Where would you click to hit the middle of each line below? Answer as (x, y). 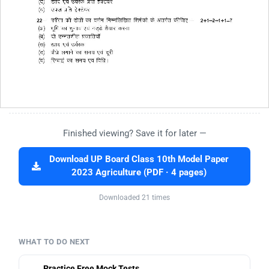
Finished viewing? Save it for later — (134, 134)
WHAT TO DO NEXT (54, 242)
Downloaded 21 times (134, 198)
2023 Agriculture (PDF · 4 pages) (139, 173)
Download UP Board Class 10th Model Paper (139, 160)
